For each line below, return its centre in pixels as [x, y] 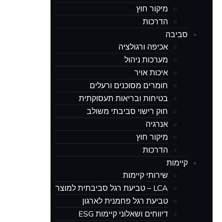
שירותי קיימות [145, 175]
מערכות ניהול [146, 60]
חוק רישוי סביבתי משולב [127, 111]
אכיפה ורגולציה [143, 47]
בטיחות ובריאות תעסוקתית [123, 98]
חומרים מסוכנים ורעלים [129, 85]
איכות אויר [151, 73]
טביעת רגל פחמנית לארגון [125, 201]
